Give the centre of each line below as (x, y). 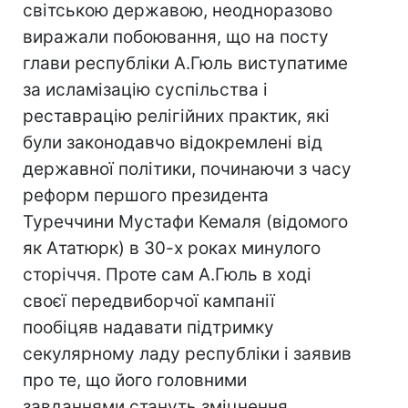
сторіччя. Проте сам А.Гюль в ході (167, 275)
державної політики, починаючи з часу (187, 169)
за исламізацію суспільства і (145, 90)
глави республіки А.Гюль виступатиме (185, 63)
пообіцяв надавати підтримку (148, 327)
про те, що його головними (135, 380)
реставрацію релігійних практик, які (176, 116)
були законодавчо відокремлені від (173, 143)
